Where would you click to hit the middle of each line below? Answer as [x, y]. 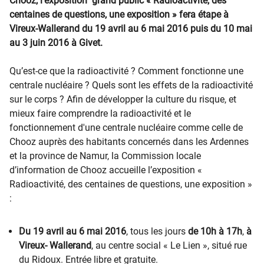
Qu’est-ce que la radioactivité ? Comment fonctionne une [126, 71]
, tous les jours [157, 231]
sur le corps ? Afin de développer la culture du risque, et [123, 99]
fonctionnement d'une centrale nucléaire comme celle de [126, 128]
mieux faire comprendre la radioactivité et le [100, 113]
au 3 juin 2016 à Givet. [56, 43]
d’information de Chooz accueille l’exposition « [106, 170]
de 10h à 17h [215, 231]
